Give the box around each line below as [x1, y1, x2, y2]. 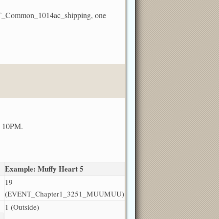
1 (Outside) [5, 201, 39, 212]
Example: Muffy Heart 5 [5, 163, 84, 174]
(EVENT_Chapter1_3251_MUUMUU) [5, 188, 124, 198]
